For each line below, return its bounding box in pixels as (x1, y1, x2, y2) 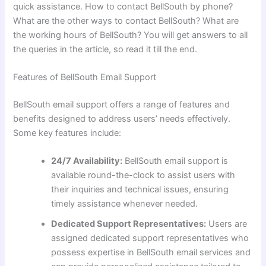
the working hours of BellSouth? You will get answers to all (13, 29, 248, 40)
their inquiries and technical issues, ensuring (51, 184, 229, 195)
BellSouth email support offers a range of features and (13, 99, 230, 110)
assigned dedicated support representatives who (51, 233, 249, 244)
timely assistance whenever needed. (51, 198, 198, 210)
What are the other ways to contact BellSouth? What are (13, 15, 239, 26)
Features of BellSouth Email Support (13, 72, 157, 83)
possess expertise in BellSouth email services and (51, 247, 251, 258)
